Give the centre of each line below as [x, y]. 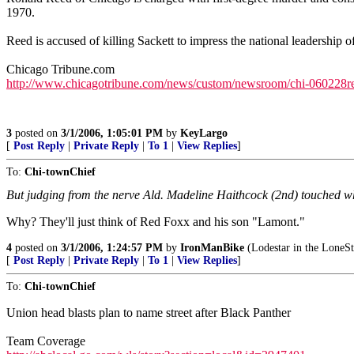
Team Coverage [46, 341]
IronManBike [212, 248]
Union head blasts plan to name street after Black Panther [149, 313]
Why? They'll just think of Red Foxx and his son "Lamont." [156, 222]
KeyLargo [204, 133]
